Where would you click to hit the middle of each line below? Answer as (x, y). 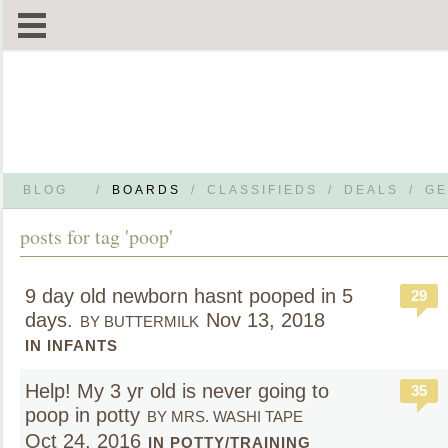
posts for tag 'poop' (96, 236)
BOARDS (146, 190)
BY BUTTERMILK (139, 321)
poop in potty (82, 415)
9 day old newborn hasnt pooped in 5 (189, 296)
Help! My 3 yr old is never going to (177, 391)
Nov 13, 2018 (265, 320)
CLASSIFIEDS (262, 190)
